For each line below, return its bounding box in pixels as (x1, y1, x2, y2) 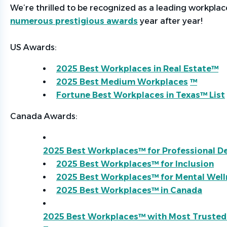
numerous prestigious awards (10, 16, 138, 26)
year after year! (138, 16, 205, 26)
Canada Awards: (10, 111, 78, 121)
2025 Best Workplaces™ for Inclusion (56, 159, 214, 169)
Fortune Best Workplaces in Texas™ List (56, 90, 225, 100)
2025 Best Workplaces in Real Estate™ (56, 64, 218, 73)
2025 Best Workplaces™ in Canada (56, 185, 202, 195)
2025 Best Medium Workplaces (56, 77, 188, 87)
